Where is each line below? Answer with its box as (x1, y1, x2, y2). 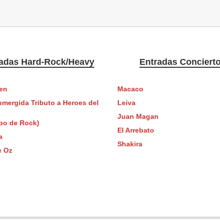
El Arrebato (117, 126, 154, 134)
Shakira (117, 140, 142, 148)
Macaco (117, 85, 143, 93)
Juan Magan (117, 112, 159, 120)
